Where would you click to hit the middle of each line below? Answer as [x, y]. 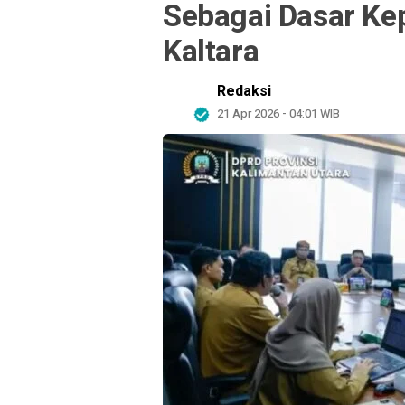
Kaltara [211, 52]
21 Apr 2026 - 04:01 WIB [278, 113]
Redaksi [244, 91]
